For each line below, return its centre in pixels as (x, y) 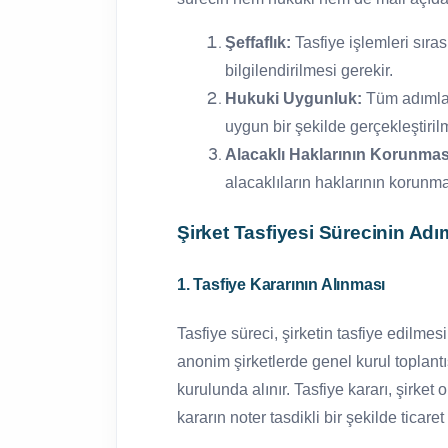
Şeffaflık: (258, 42)
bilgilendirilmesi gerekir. (309, 70)
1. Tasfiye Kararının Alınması (281, 284)
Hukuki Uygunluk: (293, 98)
